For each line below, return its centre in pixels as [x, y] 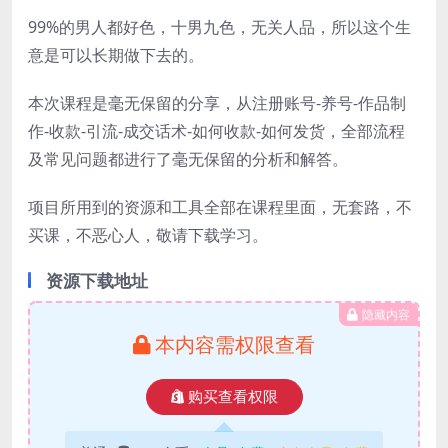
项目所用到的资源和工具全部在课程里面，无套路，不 [220, 206]
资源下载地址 [97, 280]
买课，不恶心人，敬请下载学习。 [148, 234]
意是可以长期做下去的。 [116, 54]
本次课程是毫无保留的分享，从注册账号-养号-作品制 [217, 102]
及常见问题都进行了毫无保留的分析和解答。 [188, 158]
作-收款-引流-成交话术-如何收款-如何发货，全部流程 [216, 130]
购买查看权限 [232, 396]
